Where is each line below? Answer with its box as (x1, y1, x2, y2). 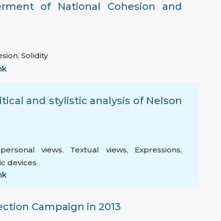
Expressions (135, 145, 181, 155)
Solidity (21, 51, 48, 61)
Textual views (70, 145, 127, 155)
